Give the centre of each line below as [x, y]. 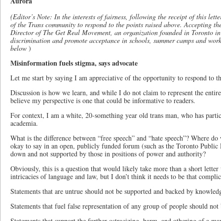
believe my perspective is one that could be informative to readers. [103, 100]
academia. [24, 123]
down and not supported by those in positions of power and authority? [108, 154]
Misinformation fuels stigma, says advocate [74, 63]
